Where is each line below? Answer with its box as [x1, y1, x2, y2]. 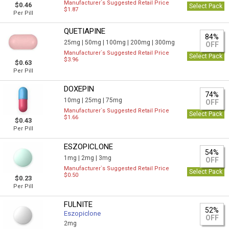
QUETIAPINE [64, 27, 106, 36]
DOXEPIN [64, 84, 95, 94]
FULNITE [64, 200, 93, 209]
